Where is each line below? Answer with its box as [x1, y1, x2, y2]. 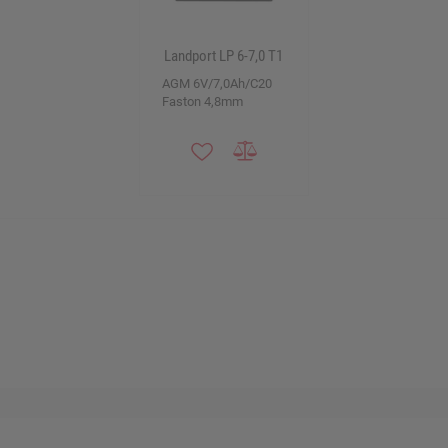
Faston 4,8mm [161, 93, 243, 109]
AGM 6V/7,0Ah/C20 [161, 75, 272, 91]
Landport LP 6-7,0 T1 [164, 46, 284, 65]
